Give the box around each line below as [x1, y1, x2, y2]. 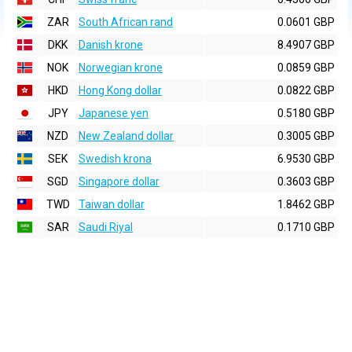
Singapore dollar [79, 175, 159, 188]
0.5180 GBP [277, 107, 335, 119]
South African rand [79, 16, 173, 28]
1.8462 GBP [277, 198, 335, 211]
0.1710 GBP [277, 221, 335, 233]
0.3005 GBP [277, 130, 335, 142]
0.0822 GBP [277, 84, 335, 97]
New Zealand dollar [79, 130, 174, 142]
